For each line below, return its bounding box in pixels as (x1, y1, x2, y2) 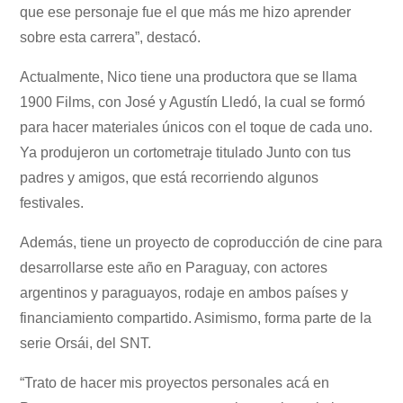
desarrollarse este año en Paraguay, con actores (20, 260, 328, 276)
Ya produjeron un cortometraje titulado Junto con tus (20, 145, 352, 161)
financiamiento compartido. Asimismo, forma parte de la (20, 310, 372, 327)
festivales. (20, 195, 85, 211)
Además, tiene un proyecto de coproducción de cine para (20, 235, 383, 251)
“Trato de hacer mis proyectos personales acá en (20, 375, 330, 391)
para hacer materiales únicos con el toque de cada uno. (20, 120, 373, 136)
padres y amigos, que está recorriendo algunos (20, 170, 319, 186)
